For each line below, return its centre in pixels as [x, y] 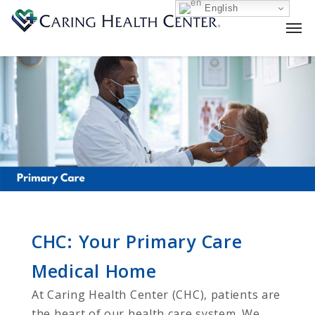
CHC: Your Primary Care [137, 241]
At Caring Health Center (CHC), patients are [156, 294]
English [220, 8]
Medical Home [94, 270]
